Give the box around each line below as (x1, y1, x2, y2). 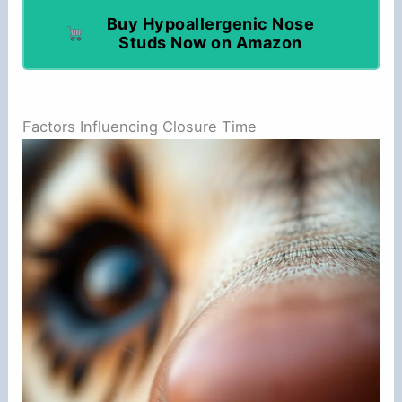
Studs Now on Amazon (118, 32, 302, 52)
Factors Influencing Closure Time (22, 117, 258, 135)
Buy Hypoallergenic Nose (106, 13, 314, 33)
